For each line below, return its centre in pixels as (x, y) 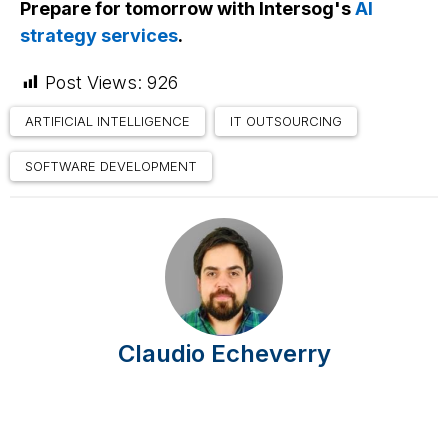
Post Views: (93, 83)
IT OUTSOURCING (286, 121)
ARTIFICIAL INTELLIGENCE (107, 121)
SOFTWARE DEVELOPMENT (111, 166)
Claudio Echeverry (224, 354)
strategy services (99, 36)
